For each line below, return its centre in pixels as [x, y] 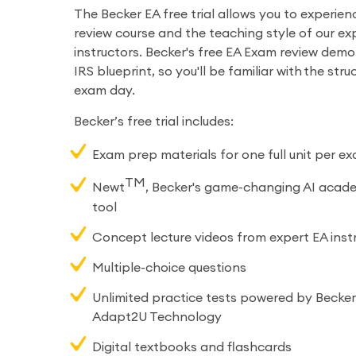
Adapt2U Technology [157, 317]
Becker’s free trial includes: [153, 122]
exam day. [104, 91]
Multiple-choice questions [169, 267]
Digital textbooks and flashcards [192, 347]
